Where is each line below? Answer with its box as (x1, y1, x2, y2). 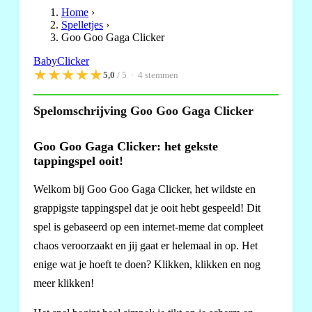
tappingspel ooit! (33, 154, 123, 168)
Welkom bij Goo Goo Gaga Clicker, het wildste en (33, 183, 256, 195)
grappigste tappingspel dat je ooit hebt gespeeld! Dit (33, 202, 260, 214)
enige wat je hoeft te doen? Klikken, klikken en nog (33, 258, 260, 270)
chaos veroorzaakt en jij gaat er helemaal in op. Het (33, 240, 258, 251)
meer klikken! (33, 277, 94, 289)
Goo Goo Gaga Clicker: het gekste (33, 139, 218, 153)
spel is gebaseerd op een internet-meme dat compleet (33, 221, 263, 233)
